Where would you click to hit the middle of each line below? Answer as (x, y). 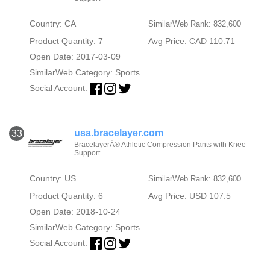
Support (87, 153)
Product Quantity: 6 (66, 196)
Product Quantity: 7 (66, 41)
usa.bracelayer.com (118, 133)
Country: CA (52, 23)
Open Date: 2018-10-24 (75, 211)
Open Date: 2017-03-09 (75, 56)
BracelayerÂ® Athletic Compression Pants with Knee (160, 144)
